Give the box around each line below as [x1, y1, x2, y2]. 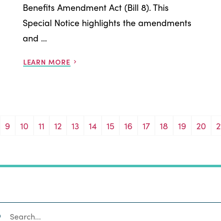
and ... [22, 31, 47, 44]
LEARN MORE [23, 56, 71, 67]
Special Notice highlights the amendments [22, 16, 191, 29]
